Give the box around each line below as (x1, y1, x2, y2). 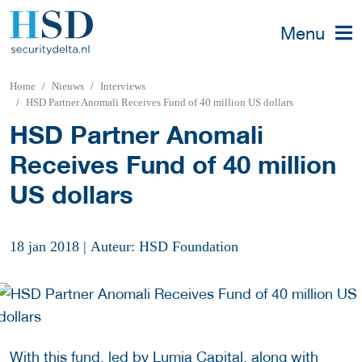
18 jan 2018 (10, 238, 79, 255)
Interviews (100, 80, 145, 92)
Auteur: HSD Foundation (90, 238, 238, 255)
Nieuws (52, 80, 84, 92)
